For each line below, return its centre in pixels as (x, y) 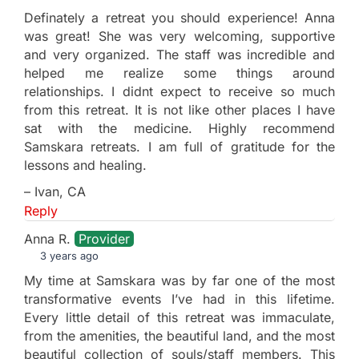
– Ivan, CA (55, 191)
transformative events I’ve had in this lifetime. (179, 298)
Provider (104, 238)
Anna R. (49, 238)
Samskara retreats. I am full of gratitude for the (179, 146)
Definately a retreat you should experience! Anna (179, 17)
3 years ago (68, 255)
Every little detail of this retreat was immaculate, (179, 317)
